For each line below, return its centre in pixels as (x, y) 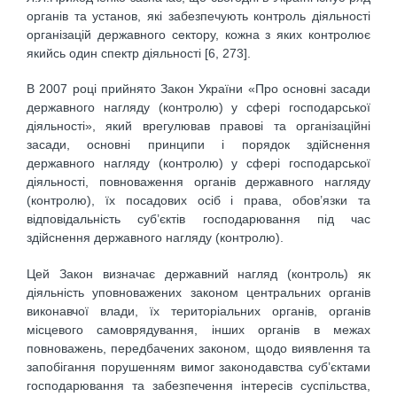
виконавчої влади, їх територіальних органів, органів (198, 311)
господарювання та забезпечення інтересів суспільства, (198, 385)
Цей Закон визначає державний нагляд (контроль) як (198, 273)
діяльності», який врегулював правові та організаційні (198, 126)
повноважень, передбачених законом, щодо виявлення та (198, 348)
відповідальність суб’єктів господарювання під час (198, 219)
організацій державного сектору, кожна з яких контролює (198, 34)
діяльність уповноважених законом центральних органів (198, 292)
